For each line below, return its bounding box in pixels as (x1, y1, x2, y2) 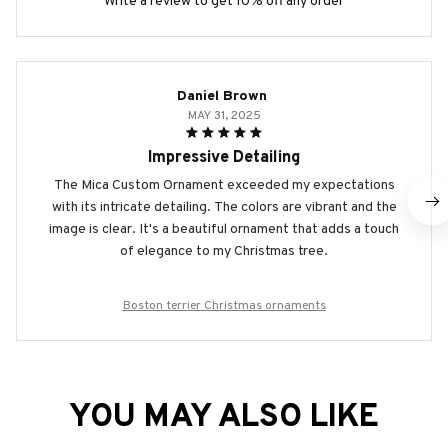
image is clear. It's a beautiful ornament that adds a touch (49, 221, 399, 239)
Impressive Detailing (148, 148, 300, 169)
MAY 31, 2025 (187, 108, 261, 125)
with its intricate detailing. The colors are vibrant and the (51, 199, 397, 217)
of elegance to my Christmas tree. (120, 243, 328, 261)
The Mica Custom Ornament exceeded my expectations (53, 177, 395, 195)
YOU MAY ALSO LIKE (69, 398, 379, 439)
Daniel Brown (177, 88, 267, 106)
